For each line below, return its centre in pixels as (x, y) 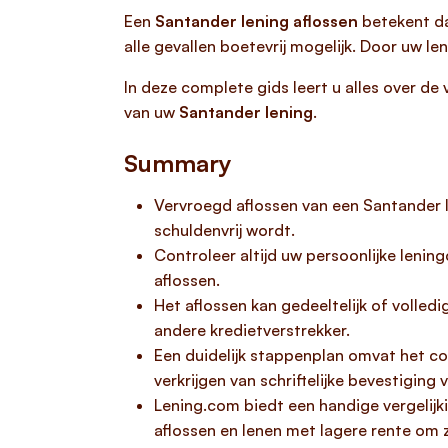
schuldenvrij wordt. (224, 230)
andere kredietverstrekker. (252, 330)
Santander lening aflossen (256, 21)
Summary (178, 163)
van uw (151, 112)
